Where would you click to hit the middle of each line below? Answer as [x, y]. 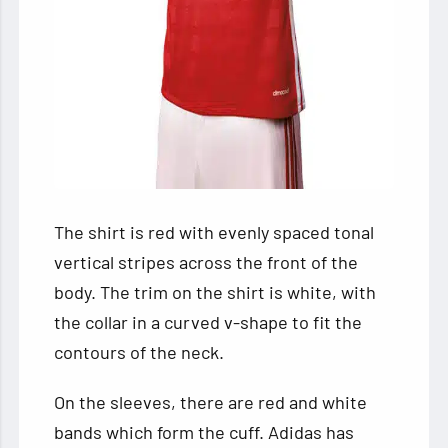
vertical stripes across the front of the [206, 262]
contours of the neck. [139, 352]
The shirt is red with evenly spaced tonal [214, 232]
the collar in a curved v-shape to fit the [208, 322]
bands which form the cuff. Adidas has [204, 432]
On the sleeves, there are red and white [211, 402]
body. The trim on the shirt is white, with [215, 292]
